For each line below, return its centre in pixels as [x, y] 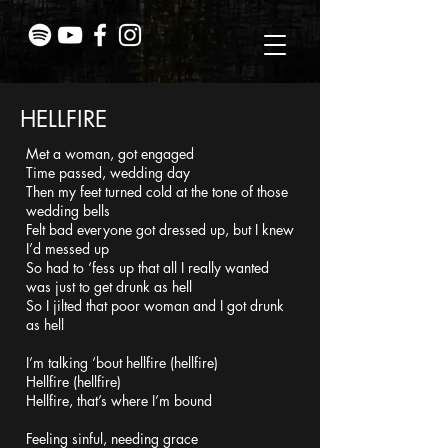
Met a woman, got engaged [110, 153]
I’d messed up [67, 248]
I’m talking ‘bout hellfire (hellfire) [122, 362]
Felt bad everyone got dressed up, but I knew [160, 229]
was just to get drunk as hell [109, 286]
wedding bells [68, 210]
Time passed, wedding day [108, 172]
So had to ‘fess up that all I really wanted [149, 267]
